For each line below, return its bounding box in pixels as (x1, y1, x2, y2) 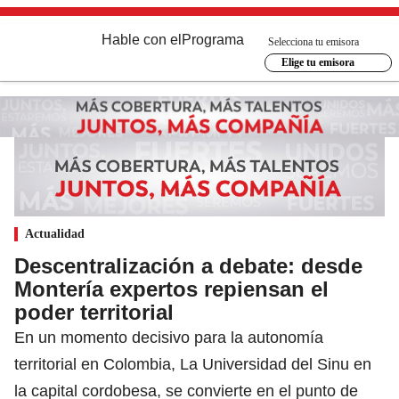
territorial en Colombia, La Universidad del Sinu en (14, 354, 371, 373)
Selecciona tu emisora (268, 35, 359, 48)
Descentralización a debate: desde (14, 253, 362, 278)
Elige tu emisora (281, 56, 354, 69)
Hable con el (102, 32, 182, 47)
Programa (182, 32, 244, 47)
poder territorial (14, 299, 174, 324)
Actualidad (25, 226, 85, 240)
